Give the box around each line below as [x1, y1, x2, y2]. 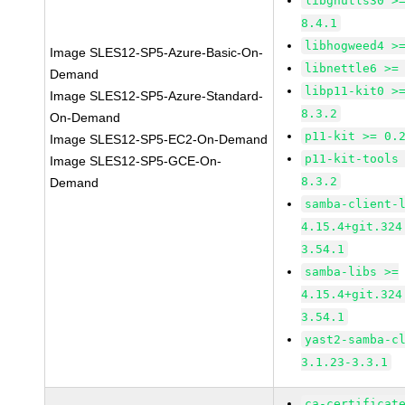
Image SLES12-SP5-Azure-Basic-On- [50, 45, 264, 60]
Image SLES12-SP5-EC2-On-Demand [50, 132, 268, 146]
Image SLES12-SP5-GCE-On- [50, 154, 222, 168]
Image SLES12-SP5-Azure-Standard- [50, 89, 264, 103]
